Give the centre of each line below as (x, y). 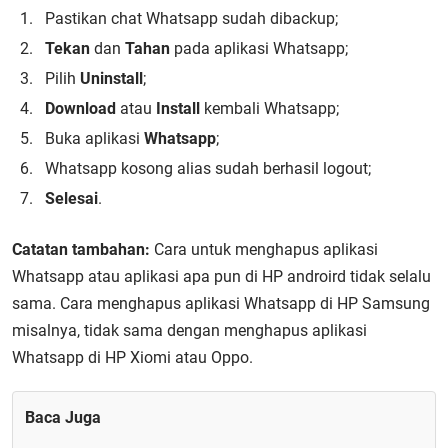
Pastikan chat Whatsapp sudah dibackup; (191, 18)
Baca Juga (63, 417)
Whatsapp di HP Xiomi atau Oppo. (132, 357)
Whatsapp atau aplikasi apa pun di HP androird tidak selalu (221, 276)
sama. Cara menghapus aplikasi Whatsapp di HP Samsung (221, 303)
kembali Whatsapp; (269, 108)
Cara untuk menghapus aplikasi (264, 249)
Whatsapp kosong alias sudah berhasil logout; (208, 168)
